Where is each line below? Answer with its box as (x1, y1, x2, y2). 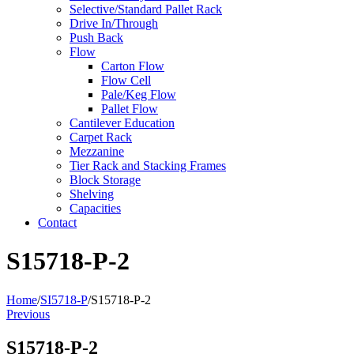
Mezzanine (70, 145, 124, 158)
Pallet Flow (101, 102, 158, 115)
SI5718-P (40, 292, 88, 307)
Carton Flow (101, 59, 164, 73)
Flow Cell (101, 73, 151, 87)
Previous (6, 307, 50, 321)
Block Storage (70, 173, 141, 186)
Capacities (70, 201, 121, 215)
